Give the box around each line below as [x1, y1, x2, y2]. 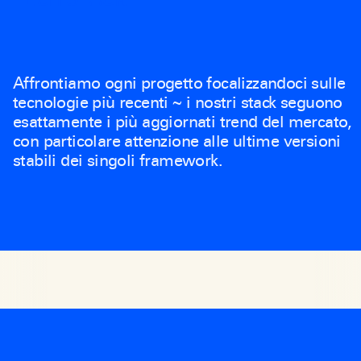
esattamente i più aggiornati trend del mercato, [13, 112, 352, 132]
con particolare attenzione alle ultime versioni [13, 131, 341, 151]
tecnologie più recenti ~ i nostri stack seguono [13, 93, 342, 113]
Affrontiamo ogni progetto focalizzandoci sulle [13, 73, 346, 93]
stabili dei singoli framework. [13, 151, 222, 171]
